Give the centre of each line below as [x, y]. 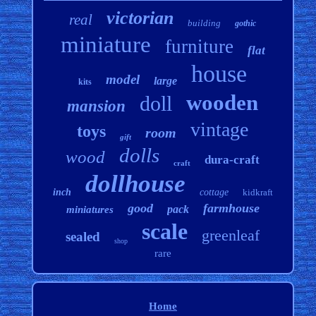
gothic [246, 24]
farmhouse [231, 208]
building [205, 23]
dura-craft [232, 160]
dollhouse [135, 184]
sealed [83, 237]
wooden [223, 103]
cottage [214, 193]
